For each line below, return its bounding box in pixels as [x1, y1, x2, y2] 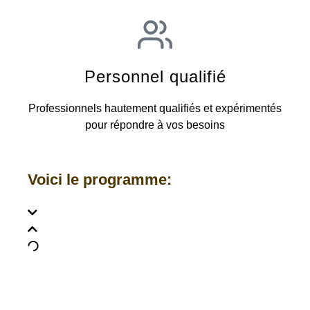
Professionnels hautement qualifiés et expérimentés [28, 102, 282, 115]
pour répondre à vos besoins [85, 119, 225, 131]
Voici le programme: [28, 171, 172, 189]
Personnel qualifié [84, 67, 226, 86]
